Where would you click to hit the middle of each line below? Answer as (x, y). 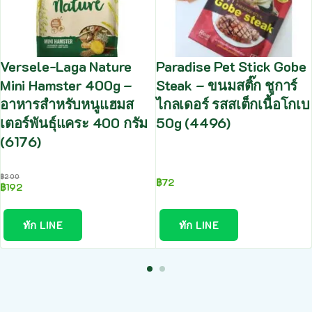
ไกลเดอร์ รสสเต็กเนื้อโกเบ (233, 104)
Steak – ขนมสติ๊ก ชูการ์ (227, 85)
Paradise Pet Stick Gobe (231, 67)
